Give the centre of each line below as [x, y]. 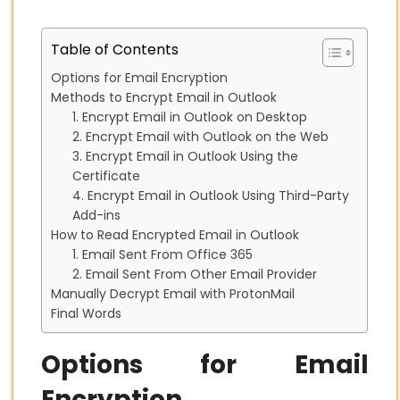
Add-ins [96, 216]
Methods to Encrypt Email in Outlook [164, 98]
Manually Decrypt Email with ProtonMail [173, 294]
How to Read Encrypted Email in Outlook [175, 235]
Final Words [86, 314]
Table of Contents [115, 50]
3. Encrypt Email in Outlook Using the [185, 157]
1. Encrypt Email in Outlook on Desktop [190, 117]
